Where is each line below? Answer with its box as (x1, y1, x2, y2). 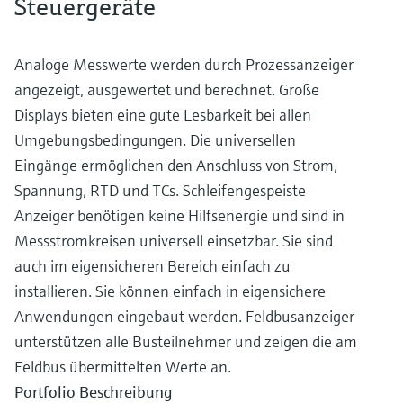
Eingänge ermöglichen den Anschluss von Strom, (14, 155, 337, 176)
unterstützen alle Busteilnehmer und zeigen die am (14, 331, 357, 353)
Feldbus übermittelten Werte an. (14, 356, 231, 378)
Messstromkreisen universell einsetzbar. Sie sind (14, 230, 333, 252)
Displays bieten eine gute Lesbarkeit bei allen (14, 104, 311, 126)
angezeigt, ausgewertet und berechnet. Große (14, 79, 319, 101)
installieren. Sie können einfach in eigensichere (14, 281, 326, 302)
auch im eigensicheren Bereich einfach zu (14, 255, 291, 277)
